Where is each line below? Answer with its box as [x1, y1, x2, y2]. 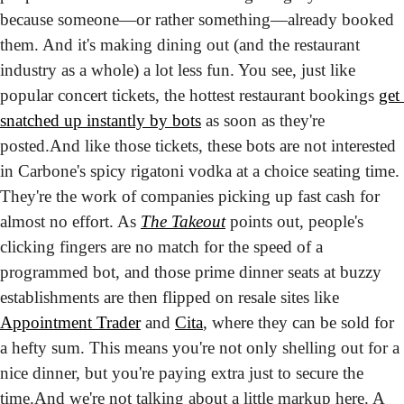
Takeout [171, 211, 225, 231]
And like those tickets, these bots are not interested [50, 135, 396, 155]
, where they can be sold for [203, 312, 394, 332]
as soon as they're [201, 110, 325, 130]
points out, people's [225, 211, 363, 231]
